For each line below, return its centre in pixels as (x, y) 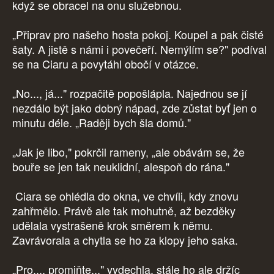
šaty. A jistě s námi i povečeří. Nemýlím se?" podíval (139, 49)
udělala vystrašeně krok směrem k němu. (113, 225)
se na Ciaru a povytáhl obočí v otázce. (107, 64)
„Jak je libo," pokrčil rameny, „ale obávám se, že (128, 152)
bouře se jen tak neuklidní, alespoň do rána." (121, 167)
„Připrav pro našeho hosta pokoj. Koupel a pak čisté (138, 35)
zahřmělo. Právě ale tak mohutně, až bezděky (124, 211)
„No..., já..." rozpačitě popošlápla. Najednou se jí (130, 93)
